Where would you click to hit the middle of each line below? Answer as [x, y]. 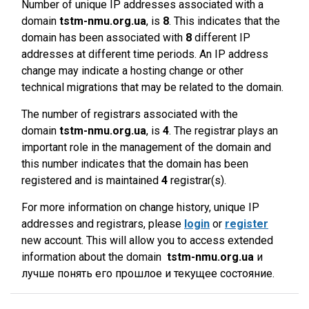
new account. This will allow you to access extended [147, 240]
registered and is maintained [91, 180]
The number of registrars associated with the [130, 114]
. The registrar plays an [223, 131]
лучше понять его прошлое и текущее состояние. [148, 273]
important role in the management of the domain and [146, 147]
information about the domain [94, 257]
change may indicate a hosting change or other [132, 71]
